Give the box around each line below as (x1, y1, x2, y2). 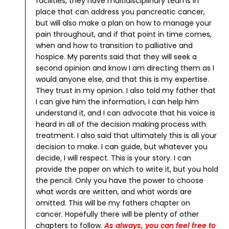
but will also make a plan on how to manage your (36, 18, 212, 29)
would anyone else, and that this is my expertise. (36, 74, 209, 85)
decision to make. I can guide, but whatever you (36, 142, 208, 152)
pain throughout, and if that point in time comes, (36, 29, 212, 40)
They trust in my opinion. (36, 85, 124, 96)
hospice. (36, 52, 65, 62)
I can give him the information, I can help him (36, 97, 199, 107)
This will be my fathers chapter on (66, 198, 190, 209)
